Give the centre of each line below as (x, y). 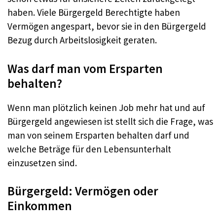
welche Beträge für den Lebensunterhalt (89, 149)
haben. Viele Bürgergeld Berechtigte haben (94, 13)
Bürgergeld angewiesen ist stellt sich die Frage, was (110, 121)
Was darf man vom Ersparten (85, 68)
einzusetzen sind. (42, 163)
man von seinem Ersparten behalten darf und (98, 135)
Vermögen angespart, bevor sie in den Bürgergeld (107, 26)
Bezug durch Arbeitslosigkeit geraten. (82, 40)
